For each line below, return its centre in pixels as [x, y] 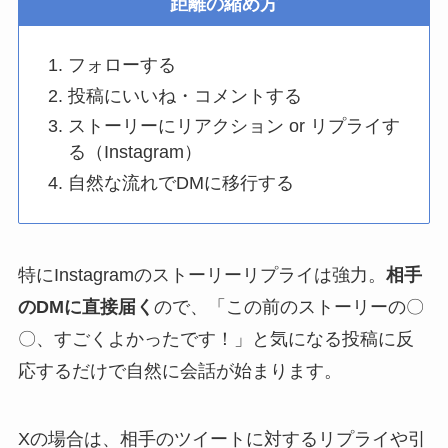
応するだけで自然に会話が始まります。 [179, 371]
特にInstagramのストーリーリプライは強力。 [201, 275]
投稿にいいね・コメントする [185, 95]
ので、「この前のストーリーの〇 [288, 307]
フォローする [122, 65]
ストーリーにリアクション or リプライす [234, 126]
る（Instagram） [135, 152]
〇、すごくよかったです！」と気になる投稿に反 [215, 339]
